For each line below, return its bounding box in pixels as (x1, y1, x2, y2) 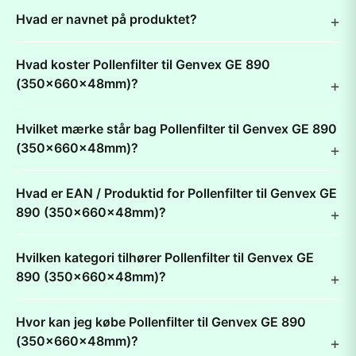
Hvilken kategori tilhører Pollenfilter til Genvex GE (16, 250, 314, 265)
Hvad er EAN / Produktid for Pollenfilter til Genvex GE (16, 185, 337, 201)
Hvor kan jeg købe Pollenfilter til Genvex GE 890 (16, 314, 306, 330)
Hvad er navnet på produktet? (16, 11, 197, 27)
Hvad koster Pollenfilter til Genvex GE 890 (16, 56, 270, 72)
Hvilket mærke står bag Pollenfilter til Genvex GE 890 (16, 121, 337, 137)
